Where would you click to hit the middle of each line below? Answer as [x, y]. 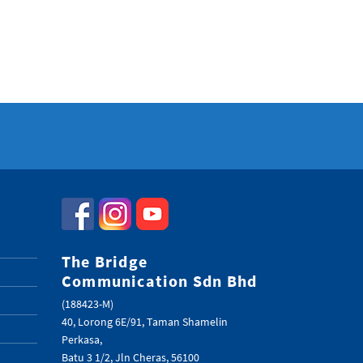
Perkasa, [82, 340]
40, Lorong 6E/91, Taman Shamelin [145, 322]
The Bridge [105, 262]
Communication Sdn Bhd [160, 281]
